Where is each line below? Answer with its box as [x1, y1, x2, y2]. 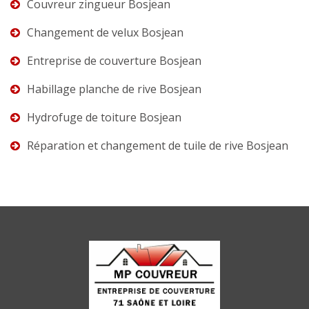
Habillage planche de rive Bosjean [27, 81, 201, 97]
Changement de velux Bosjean [27, 24, 183, 40]
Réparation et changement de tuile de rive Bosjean [27, 137, 288, 153]
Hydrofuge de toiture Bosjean [27, 109, 181, 125]
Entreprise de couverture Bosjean [27, 52, 201, 68]
